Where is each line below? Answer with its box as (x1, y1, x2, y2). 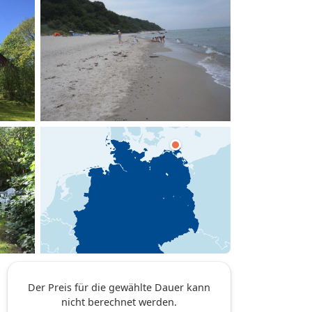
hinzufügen (231, 7, 291, 23)
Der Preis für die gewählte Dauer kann (28, 280, 210, 294)
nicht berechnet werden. (61, 295, 177, 309)
